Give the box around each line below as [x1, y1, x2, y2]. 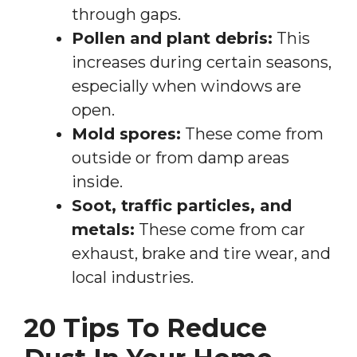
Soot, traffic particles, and [72, 195, 292, 215]
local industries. [72, 267, 194, 287]
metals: [72, 219, 135, 239]
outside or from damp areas [72, 147, 289, 167]
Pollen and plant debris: [72, 28, 273, 48]
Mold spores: [72, 124, 181, 143]
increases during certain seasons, [72, 52, 331, 72]
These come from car [135, 219, 305, 239]
